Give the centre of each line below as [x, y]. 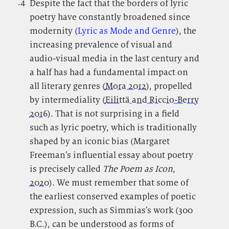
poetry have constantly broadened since [110, 17]
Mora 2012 [125, 86]
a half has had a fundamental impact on [109, 72]
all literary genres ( [67, 86]
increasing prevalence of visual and [101, 45]
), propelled [169, 86]
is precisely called [66, 169]
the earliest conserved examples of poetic [112, 197]
